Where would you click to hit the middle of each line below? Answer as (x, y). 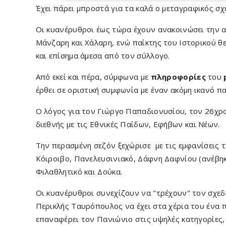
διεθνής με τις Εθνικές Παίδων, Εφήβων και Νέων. (128, 124)
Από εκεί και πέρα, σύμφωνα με (93, 77)
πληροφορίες (179, 77)
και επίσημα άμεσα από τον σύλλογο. (103, 55)
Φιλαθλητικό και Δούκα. (79, 172)
